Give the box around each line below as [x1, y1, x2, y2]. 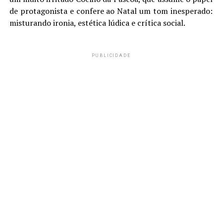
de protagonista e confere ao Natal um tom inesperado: [9, 5, 213, 16]
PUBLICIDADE [91, 53, 131, 58]
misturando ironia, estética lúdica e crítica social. [9, 17, 185, 28]
